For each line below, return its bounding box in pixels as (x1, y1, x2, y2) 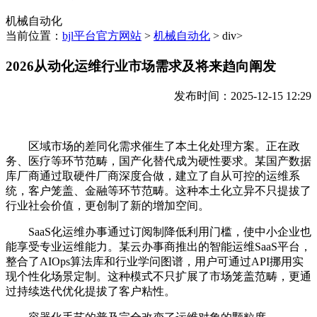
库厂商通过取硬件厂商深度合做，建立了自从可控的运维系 (6, 169, 300, 182)
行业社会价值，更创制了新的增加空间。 (6, 199, 209, 212)
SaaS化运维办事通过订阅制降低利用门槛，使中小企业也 (6, 225, 311, 238)
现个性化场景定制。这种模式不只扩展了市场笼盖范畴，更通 (6, 270, 311, 282)
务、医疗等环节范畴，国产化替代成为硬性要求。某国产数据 (6, 154, 311, 167)
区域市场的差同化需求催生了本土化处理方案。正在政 (6, 139, 300, 152)
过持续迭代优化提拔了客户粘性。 (6, 284, 175, 297)
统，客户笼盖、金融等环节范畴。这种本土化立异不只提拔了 (6, 184, 311, 197)
